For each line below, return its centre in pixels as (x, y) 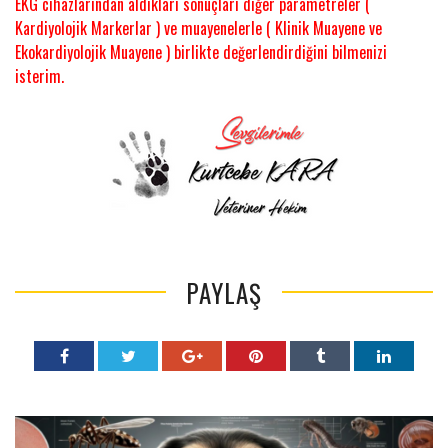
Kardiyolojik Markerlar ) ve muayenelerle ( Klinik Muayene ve (198, 27)
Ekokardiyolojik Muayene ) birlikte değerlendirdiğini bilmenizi (201, 51)
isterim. (39, 75)
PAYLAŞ (224, 292)
